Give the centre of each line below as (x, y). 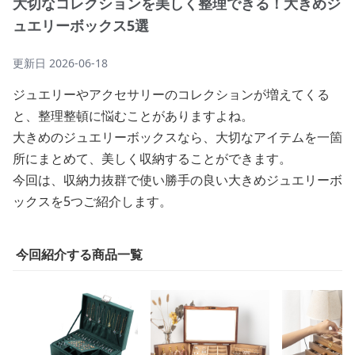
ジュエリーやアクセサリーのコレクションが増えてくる (171, 94)
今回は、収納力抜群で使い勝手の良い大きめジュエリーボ (177, 180)
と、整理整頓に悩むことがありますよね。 (133, 116)
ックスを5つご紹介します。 (92, 201)
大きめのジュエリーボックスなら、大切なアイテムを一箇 (177, 137)
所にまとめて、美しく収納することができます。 (152, 158)
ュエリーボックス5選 (81, 25)
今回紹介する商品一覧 (79, 254)
